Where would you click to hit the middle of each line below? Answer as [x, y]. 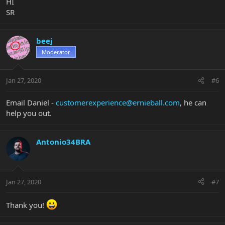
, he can [193, 103]
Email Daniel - [31, 103]
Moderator [56, 52]
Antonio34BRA [63, 142]
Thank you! [26, 205]
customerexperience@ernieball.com [118, 103]
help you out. [29, 113]
